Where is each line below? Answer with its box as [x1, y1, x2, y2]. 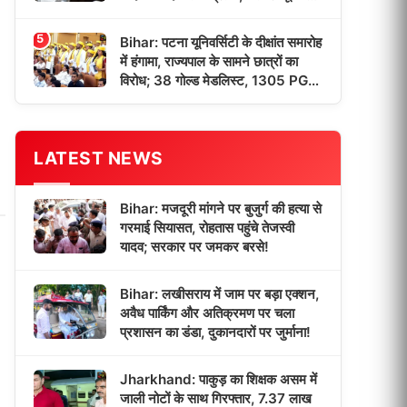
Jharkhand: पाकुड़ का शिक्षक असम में [120, 371, 317, 388]
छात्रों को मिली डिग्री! [120, 91, 225, 108]
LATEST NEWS [34, 147, 164, 169]
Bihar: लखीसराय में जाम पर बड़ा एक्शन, [120, 285, 319, 303]
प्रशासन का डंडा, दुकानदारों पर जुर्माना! [120, 323, 311, 341]
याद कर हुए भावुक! [120, 5, 209, 23]
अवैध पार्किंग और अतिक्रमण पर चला [120, 304, 294, 322]
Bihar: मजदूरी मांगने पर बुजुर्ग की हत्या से [120, 200, 322, 217]
